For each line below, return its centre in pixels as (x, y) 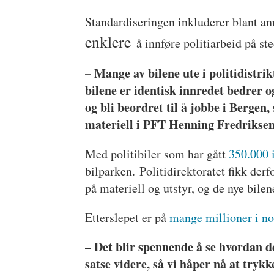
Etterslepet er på (128, 217)
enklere (111, 41)
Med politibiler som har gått (157, 154)
